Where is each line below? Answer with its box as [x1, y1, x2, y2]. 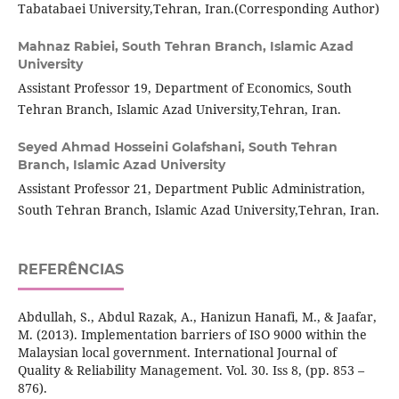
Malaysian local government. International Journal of [17, 344, 337, 362]
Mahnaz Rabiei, [17, 38, 122, 55]
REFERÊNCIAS [17, 261, 124, 279]
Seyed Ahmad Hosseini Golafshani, [17, 139, 248, 156]
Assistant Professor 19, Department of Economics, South [17, 79, 352, 97]
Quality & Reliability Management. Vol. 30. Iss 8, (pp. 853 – [17, 362, 364, 379]
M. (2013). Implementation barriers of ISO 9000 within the [17, 326, 367, 344]
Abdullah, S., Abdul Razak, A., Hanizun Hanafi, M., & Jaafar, [17, 308, 377, 326]
